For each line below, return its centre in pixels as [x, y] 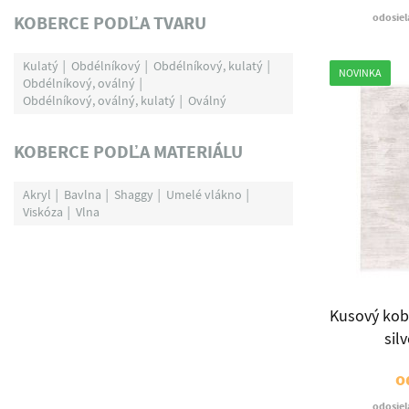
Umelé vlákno [204, 194]
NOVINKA [360, 73]
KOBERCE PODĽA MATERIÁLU [128, 152]
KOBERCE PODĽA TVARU [110, 23]
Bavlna [83, 194]
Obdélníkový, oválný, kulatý [99, 100]
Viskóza [43, 212]
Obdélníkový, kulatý [208, 66]
